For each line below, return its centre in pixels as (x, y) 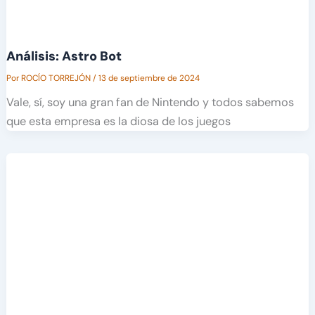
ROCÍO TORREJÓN (57, 78)
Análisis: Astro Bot (64, 56)
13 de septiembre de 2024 (149, 78)
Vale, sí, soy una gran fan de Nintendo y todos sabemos (150, 102)
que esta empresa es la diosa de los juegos (118, 121)
